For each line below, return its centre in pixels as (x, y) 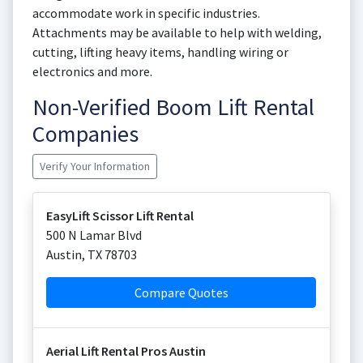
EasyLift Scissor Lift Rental (120, 216)
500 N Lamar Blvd (94, 235)
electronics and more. (92, 71)
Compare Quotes (181, 293)
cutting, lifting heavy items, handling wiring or (160, 52)
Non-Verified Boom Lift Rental (173, 107)
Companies (85, 134)
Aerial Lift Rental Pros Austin (126, 351)
